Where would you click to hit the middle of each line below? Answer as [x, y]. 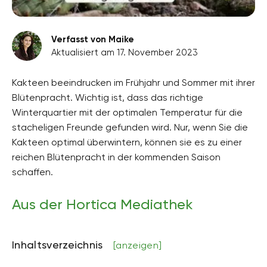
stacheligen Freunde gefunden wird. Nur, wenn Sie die [130, 127]
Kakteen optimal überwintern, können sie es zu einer [127, 142]
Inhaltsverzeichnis [59, 244]
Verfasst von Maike [93, 39]
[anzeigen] [138, 245]
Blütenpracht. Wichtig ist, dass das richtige [108, 97]
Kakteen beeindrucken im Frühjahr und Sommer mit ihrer [133, 82]
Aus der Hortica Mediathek [103, 204]
